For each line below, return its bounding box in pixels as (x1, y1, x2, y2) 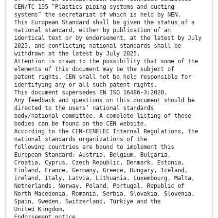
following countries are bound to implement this (14, 144, 174, 151)
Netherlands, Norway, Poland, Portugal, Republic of (14, 182, 184, 190)
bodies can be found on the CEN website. (14, 120, 147, 127)
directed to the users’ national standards (14, 105, 154, 112)
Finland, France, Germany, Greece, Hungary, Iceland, (14, 167, 188, 174)
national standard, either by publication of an (14, 27, 171, 34)
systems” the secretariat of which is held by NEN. (14, 11, 181, 18)
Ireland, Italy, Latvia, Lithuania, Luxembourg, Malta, (14, 175, 195, 182)
